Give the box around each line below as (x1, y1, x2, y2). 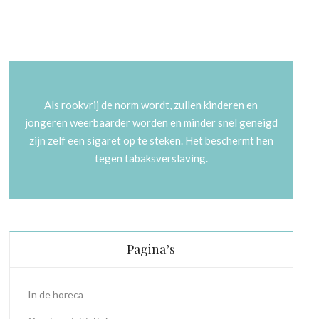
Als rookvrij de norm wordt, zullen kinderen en (44, 98, 258, 111)
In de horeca (28, 288, 84, 300)
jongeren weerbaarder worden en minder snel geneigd (24, 115, 278, 129)
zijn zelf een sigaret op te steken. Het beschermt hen (28, 133, 273, 147)
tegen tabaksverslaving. (94, 151, 208, 164)
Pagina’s (127, 240, 176, 258)
